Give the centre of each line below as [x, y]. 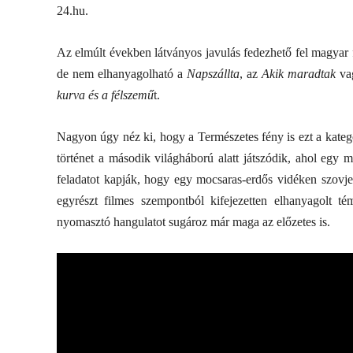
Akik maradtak [298, 74]
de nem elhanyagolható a [122, 74]
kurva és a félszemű [105, 95]
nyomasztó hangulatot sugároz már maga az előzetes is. [193, 222]
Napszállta [213, 74]
